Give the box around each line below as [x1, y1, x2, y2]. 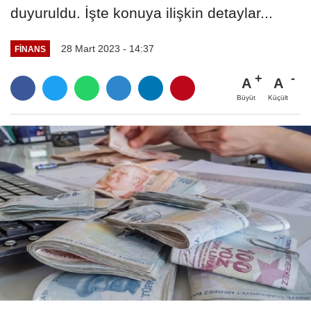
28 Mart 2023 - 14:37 [60, 43, 154, 55]
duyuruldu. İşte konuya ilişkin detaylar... [10, 5, 273, 22]
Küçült [268, 94, 288, 102]
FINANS [14, 44, 46, 53]
